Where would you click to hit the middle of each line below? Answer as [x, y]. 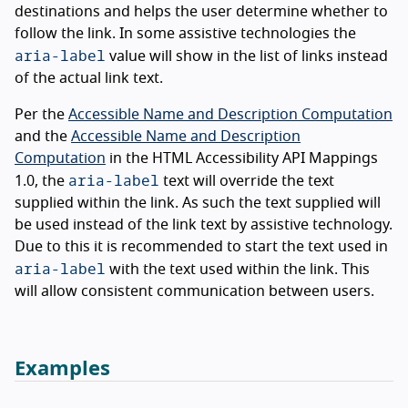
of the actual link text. [89, 78]
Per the [41, 114]
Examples [62, 368]
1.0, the [41, 181]
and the [43, 136]
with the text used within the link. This [238, 269]
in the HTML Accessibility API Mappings [242, 158]
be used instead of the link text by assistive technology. [204, 224]
